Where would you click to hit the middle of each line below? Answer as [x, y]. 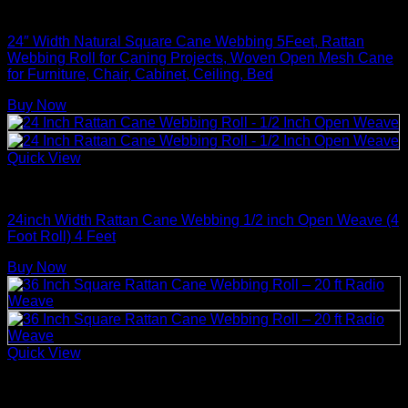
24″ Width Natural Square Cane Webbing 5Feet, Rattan [186, 41]
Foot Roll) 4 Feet [61, 236]
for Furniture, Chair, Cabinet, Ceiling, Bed [140, 74]
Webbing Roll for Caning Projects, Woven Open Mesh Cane [200, 57]
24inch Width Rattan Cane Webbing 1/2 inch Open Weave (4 [203, 219]
